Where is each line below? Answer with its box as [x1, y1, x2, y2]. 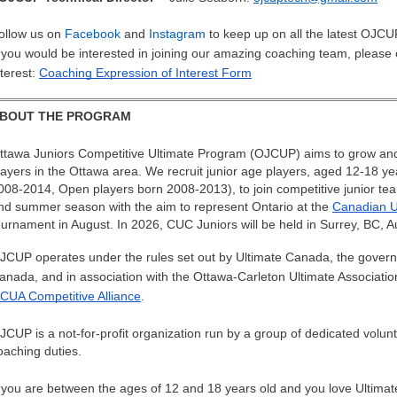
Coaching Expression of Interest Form [39, 66, 252, 81]
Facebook [65, 27, 121, 42]
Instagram [149, 27, 206, 42]
